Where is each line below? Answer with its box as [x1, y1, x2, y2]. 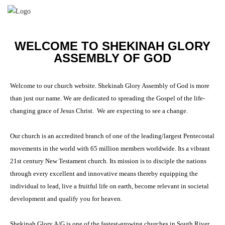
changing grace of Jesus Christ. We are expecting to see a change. [10, 107, 188, 115]
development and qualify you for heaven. [10, 195, 122, 202]
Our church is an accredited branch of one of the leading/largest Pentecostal [10, 132, 214, 140]
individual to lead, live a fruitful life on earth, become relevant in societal [10, 182, 209, 190]
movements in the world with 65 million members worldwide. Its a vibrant [10, 145, 210, 152]
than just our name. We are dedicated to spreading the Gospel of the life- [10, 94, 205, 102]
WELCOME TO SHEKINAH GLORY [15, 39, 210, 53]
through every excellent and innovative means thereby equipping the [10, 170, 198, 177]
